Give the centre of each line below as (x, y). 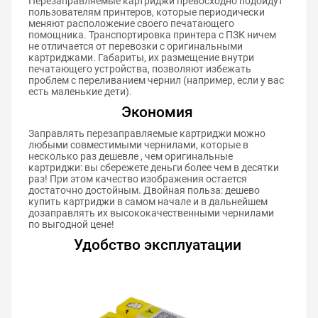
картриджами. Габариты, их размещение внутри (141, 57)
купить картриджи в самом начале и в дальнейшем (148, 202)
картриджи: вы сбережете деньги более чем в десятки (154, 168)
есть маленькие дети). (80, 92)
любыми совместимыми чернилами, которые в (138, 145)
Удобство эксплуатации (157, 245)
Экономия (157, 112)
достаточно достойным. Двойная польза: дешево (144, 190)
